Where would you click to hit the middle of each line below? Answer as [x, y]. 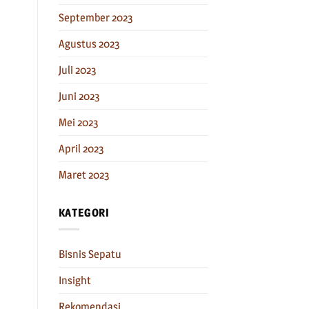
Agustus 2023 [89, 43]
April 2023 [81, 148]
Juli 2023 [77, 70]
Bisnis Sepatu [90, 255]
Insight [74, 281]
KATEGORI [84, 212]
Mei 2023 [78, 122]
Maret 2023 [84, 175]
